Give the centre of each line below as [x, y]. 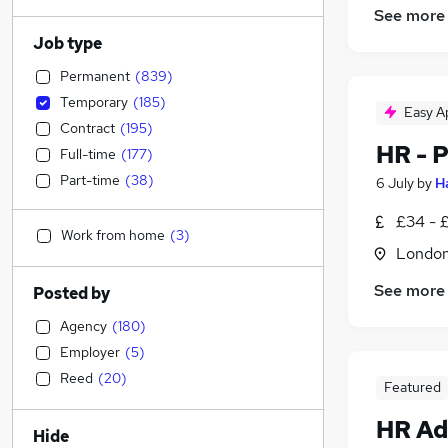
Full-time [88, 154]
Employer [90, 352]
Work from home [113, 235]
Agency [83, 326]
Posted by [71, 293]
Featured [412, 387]
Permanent [95, 76]
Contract [87, 128]
